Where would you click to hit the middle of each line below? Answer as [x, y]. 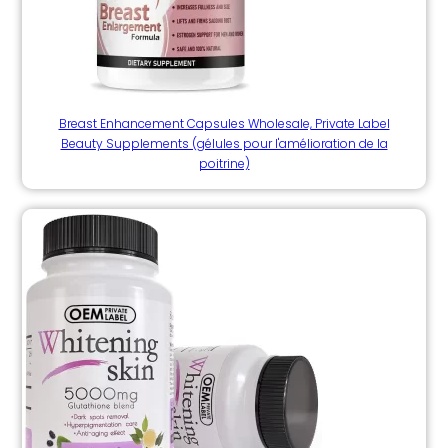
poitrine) [224, 164]
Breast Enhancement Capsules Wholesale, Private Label [224, 124]
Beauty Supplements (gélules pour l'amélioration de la [224, 144]
